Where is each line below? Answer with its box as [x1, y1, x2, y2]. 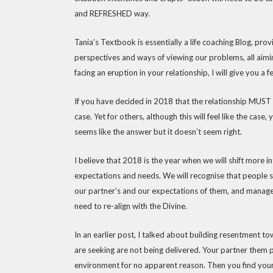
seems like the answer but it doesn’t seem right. [74, 127, 242, 136]
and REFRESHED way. [74, 9, 150, 18]
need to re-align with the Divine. [74, 201, 187, 211]
